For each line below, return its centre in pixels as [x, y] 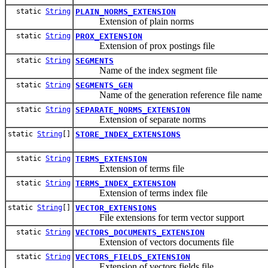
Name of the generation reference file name [169, 95]
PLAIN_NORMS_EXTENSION [126, 11]
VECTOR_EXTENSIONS [116, 208]
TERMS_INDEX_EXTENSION [126, 183]
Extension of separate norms [141, 119]
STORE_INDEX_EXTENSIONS [128, 134]
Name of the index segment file [146, 70]
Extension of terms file [130, 168]
